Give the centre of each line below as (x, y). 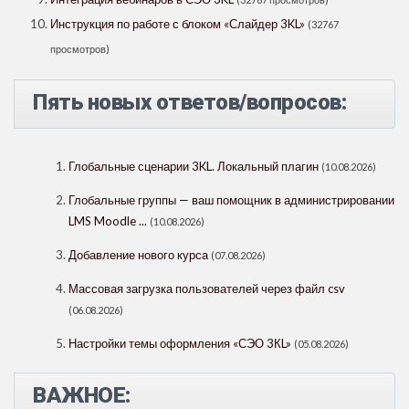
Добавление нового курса (138, 255)
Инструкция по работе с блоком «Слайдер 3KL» (178, 24)
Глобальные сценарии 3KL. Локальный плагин (194, 167)
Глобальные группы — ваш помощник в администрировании (231, 200)
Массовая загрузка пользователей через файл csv (207, 289)
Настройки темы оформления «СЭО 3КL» (180, 344)
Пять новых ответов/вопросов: (189, 103)
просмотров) (80, 49)
